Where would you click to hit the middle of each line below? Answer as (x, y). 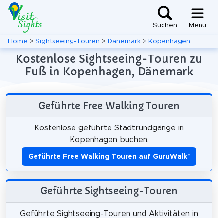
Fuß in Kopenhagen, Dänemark (109, 72)
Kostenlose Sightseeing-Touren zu (109, 59)
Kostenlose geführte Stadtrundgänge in (109, 128)
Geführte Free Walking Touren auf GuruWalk (108, 156)
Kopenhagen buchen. (109, 139)
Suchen (165, 26)
